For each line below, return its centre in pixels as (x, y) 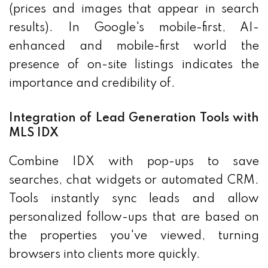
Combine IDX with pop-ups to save (134, 162)
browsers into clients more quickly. (105, 255)
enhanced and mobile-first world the (134, 47)
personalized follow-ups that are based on (134, 218)
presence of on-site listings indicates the (134, 66)
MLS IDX (34, 134)
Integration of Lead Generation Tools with (134, 119)
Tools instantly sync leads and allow (134, 200)
